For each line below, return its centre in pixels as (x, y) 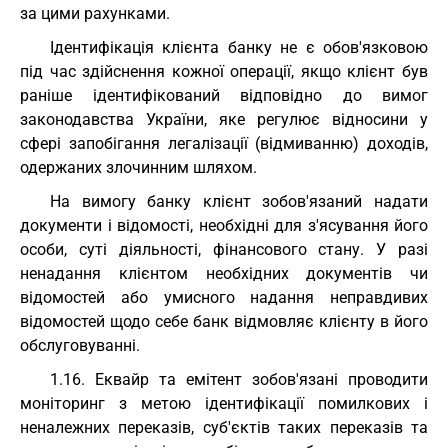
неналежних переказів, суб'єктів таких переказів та (224, 427)
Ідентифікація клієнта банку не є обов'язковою (239, 47)
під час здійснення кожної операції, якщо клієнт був (224, 71)
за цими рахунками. (95, 13)
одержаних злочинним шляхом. (138, 167)
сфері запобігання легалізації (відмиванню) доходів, (224, 143)
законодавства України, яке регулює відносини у (224, 119)
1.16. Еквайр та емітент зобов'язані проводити (239, 379)
